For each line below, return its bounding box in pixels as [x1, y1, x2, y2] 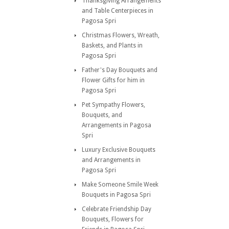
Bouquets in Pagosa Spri [82, 191, 151, 198]
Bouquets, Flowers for [82, 216, 144, 223]
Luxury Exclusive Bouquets [82, 146, 155, 153]
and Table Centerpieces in [82, 7, 153, 14]
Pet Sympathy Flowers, [82, 101, 145, 108]
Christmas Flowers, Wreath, [82, 32, 159, 39]
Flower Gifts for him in [82, 77, 145, 84]
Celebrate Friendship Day [82, 205, 151, 213]
